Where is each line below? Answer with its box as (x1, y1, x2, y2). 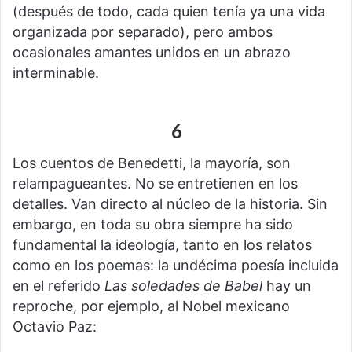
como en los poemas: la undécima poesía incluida (13, 256, 339, 273)
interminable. (13, 64, 99, 82)
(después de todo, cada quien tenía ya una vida (13, 3, 325, 20)
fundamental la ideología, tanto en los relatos (13, 236, 312, 253)
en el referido (13, 277, 104, 294)
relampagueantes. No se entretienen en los (13, 174, 298, 192)
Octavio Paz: (13, 317, 97, 335)
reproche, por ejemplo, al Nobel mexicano (13, 297, 290, 314)
